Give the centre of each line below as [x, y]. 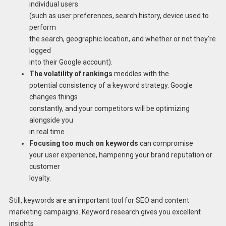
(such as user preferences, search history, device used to [119, 15]
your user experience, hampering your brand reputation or [121, 155]
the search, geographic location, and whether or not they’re [122, 39]
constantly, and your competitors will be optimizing [109, 108]
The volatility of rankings [71, 73]
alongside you [51, 120]
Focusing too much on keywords [83, 143]
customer [44, 166]
